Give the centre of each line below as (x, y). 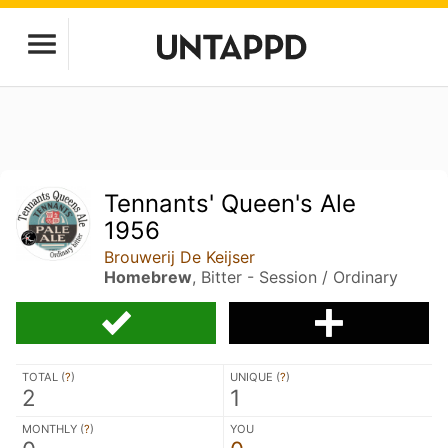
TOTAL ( (43, 377)
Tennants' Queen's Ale (230, 203)
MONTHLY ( (53, 429)
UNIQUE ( (255, 377)
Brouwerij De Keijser (180, 257)
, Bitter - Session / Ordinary (295, 277)
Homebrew (148, 277)
